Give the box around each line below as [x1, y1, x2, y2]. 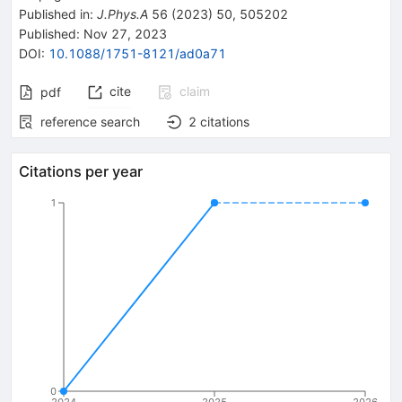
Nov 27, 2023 [80, 25, 167, 41]
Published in [19, 5, 90, 22]
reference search [40, 113, 140, 129]
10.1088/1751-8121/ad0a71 [48, 45, 226, 61]
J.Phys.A [97, 5, 148, 22]
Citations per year [19, 162, 143, 180]
